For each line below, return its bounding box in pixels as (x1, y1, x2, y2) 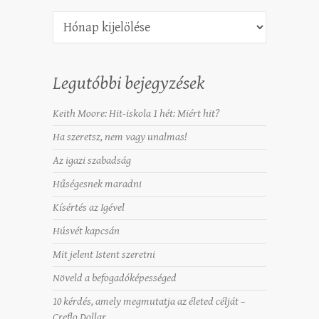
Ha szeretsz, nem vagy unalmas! (53, 130, 187, 144)
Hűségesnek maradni (53, 177, 142, 191)
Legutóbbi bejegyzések (53, 72, 204, 94)
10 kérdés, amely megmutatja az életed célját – (53, 294, 245, 308)
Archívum (52, 11, 95, 25)
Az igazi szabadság (53, 153, 131, 167)
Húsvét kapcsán (53, 224, 120, 238)
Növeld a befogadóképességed (53, 271, 177, 285)
